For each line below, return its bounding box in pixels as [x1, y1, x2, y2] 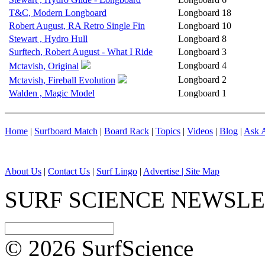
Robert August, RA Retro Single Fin [9, 21, 145, 31]
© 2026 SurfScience [5, 235, 193, 261]
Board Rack [104, 126, 149, 136]
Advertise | [143, 166, 186, 176]
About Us [5, 166, 41, 176]
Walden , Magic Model [9, 88, 95, 98]
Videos [187, 126, 213, 136]
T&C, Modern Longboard [9, 8, 106, 18]
